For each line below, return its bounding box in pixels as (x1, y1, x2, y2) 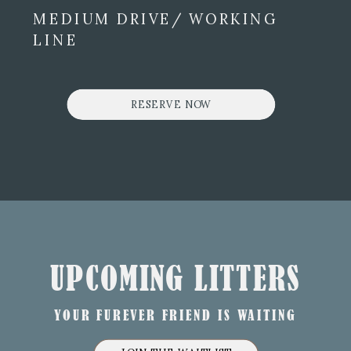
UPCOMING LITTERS (50, 259, 301, 298)
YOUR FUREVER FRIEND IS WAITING (53, 306, 298, 324)
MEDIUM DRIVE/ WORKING (33, 9, 278, 29)
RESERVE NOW (130, 97, 212, 110)
